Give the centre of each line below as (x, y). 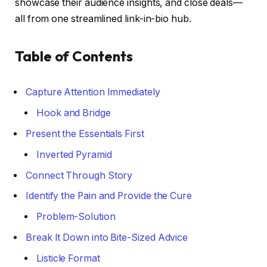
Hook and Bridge (74, 113)
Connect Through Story (79, 175)
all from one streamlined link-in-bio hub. (103, 19)
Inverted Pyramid (74, 154)
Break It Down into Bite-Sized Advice (107, 237)
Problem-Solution (76, 216)
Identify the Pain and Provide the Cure (109, 195)
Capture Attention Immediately (93, 92)
